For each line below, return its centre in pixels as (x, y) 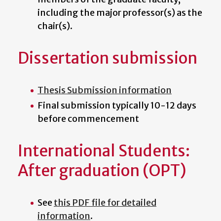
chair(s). (55, 26)
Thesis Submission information (105, 90)
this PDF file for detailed (105, 203)
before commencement (88, 119)
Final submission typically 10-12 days (117, 106)
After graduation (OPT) (102, 170)
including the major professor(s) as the (120, 13)
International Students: (104, 151)
